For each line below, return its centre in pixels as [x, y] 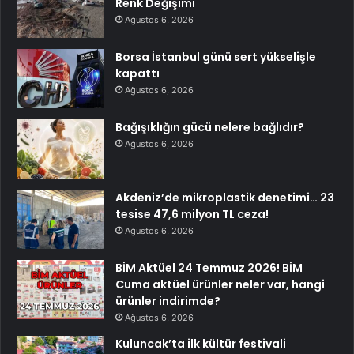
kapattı [137, 74]
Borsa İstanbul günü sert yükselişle [216, 57]
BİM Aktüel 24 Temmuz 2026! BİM [209, 268]
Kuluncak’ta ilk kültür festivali [201, 344]
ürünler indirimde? [168, 301]
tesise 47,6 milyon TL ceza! [192, 215]
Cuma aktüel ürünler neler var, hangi [220, 285]
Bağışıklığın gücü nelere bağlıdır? [210, 128]
